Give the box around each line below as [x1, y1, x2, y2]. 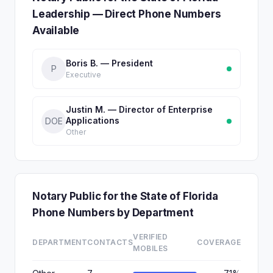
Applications [66, 115, 119, 126]
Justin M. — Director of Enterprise [66, 104, 213, 115]
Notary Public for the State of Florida [32, 190, 218, 202]
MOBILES [133, 244, 168, 253]
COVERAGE [197, 238, 241, 247]
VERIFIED [133, 232, 168, 241]
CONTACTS [87, 238, 133, 247]
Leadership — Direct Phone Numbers [32, 8, 221, 20]
